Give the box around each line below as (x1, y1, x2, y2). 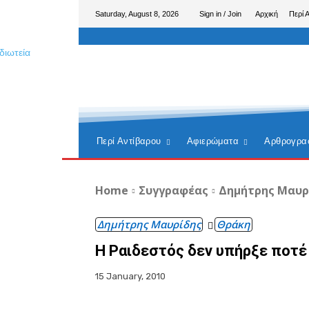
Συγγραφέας (139, 183, 208, 198)
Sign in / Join (199, 9, 241, 18)
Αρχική (255, 9, 278, 18)
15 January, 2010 (95, 271, 166, 282)
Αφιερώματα (187, 136, 239, 146)
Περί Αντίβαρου (97, 136, 161, 146)
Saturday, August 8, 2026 (95, 9, 179, 18)
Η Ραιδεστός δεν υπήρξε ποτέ (95, 242, 307, 259)
